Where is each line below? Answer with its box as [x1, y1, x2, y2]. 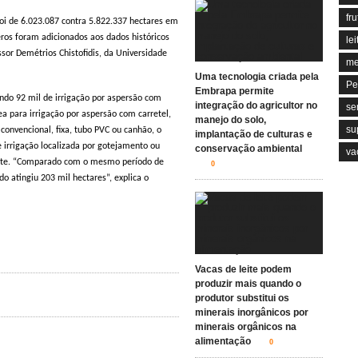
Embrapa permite [195, 86, 274, 97]
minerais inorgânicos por [195, 307, 308, 318]
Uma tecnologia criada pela [195, 71, 319, 82]
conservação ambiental [195, 143, 302, 154]
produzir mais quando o [195, 278, 301, 289]
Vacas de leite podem [195, 264, 292, 275]
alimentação [195, 336, 251, 347]
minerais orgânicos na [195, 321, 296, 332]
